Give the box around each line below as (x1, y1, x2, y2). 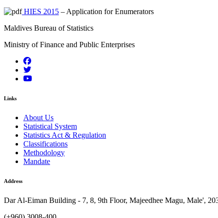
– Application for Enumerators (59, 7, 154, 16)
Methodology (23, 148, 65, 157)
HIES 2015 (22, 7, 59, 16)
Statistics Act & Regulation (23, 130, 106, 139)
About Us (23, 113, 54, 122)
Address (4, 178, 22, 184)
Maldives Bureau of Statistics (4, 23, 93, 32)
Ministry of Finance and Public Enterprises (4, 40, 135, 49)
